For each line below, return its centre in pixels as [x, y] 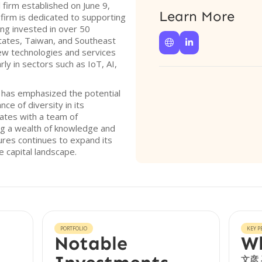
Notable [91, 243]
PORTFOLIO [74, 228]
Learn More [197, 16]
